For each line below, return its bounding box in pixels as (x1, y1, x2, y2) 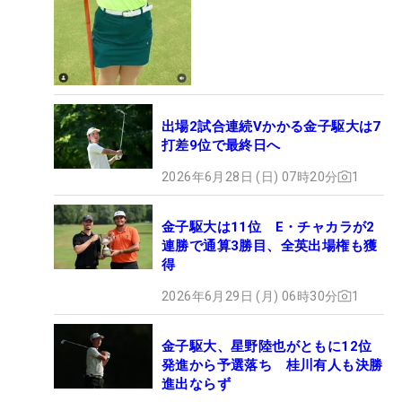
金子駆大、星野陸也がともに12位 (162, 337, 372, 354)
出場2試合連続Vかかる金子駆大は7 (162, 118, 381, 135)
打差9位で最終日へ (162, 136, 281, 153)
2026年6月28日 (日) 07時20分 (162, 169, 338, 184)
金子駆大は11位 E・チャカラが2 (162, 218, 375, 235)
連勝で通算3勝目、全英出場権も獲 (162, 237, 378, 254)
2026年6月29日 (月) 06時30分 (162, 288, 338, 303)
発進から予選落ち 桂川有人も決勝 (162, 356, 383, 373)
